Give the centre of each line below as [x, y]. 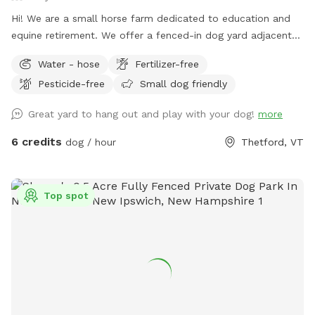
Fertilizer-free [167, 64]
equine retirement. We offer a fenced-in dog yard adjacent [152, 35]
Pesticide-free [71, 83]
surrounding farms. [56, 69]
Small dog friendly [184, 83]
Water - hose [69, 64]
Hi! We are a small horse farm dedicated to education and [151, 18]
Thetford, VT [272, 142]
